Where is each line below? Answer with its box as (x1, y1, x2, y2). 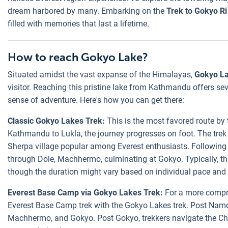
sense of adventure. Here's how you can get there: (8, 95, 184, 105)
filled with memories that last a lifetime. (8, 19, 149, 28)
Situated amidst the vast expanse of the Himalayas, (8, 70, 194, 79)
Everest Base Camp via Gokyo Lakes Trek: (8, 188, 163, 197)
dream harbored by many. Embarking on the (8, 6, 166, 16)
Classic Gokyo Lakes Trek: (8, 116, 105, 126)
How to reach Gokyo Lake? (8, 50, 151, 64)
